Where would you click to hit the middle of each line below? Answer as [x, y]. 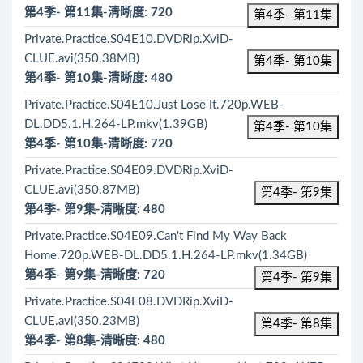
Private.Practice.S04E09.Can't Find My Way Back [156, 236]
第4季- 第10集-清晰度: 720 [98, 144]
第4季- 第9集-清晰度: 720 [95, 275]
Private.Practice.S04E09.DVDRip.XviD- [129, 171]
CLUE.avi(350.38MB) [82, 59]
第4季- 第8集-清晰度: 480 [95, 341]
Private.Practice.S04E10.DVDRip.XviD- [129, 39]
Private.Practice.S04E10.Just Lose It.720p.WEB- [154, 105]
